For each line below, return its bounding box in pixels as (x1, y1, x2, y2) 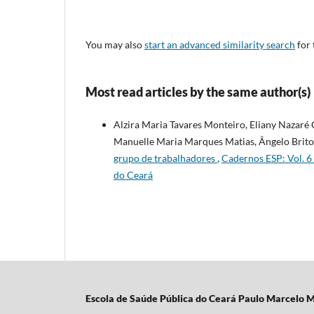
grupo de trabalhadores (114, 151, 217, 164)
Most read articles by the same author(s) (86, 83, 310, 100)
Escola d (86, 292, 122, 304)
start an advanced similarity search (144, 38, 295, 50)
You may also (86, 38, 144, 50)
